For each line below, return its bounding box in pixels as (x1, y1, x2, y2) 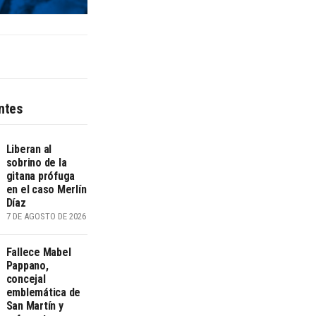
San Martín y (6, 299, 63, 313)
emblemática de (6, 286, 81, 300)
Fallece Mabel (6, 245, 71, 260)
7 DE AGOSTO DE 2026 (6, 211, 86, 222)
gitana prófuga (6, 169, 75, 183)
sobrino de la (6, 156, 67, 170)
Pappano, (6, 259, 49, 273)
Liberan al (6, 142, 52, 157)
